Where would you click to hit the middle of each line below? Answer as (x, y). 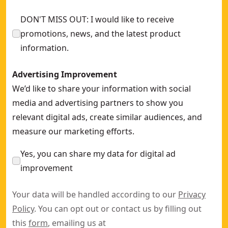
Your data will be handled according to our (95, 194)
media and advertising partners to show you (98, 103)
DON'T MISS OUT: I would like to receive (97, 19)
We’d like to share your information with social (102, 89)
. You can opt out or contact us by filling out (118, 209)
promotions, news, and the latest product (101, 34)
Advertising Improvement (65, 74)
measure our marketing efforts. (73, 131)
